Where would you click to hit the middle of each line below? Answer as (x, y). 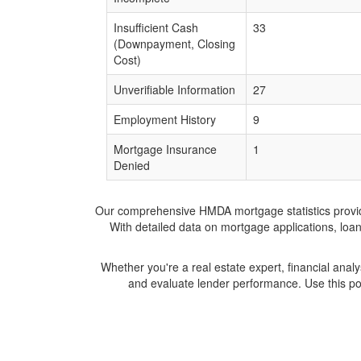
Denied (132, 165)
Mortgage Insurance (165, 149)
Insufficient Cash (156, 27)
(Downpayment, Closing (174, 44)
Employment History (165, 119)
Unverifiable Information (174, 89)
